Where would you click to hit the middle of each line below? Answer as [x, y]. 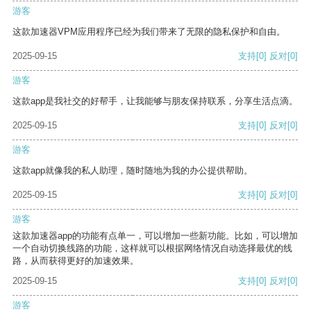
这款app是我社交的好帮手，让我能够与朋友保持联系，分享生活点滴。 [155, 101]
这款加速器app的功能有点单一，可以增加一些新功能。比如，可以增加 [155, 236]
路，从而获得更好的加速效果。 [76, 261]
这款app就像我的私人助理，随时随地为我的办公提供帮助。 [133, 171]
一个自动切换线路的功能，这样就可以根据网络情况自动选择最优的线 [152, 249]
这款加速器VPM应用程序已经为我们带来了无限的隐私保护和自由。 [149, 32]
